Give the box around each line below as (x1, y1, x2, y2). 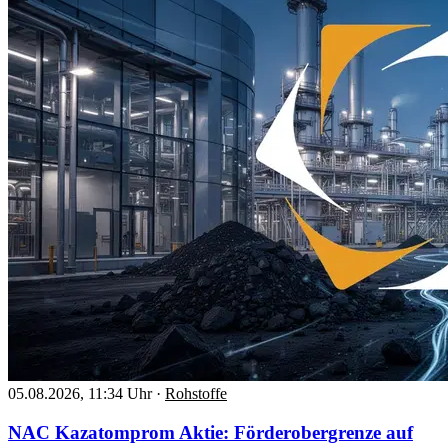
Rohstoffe (165, 384, 227, 402)
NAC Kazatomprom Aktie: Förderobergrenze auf (8, 421, 413, 443)
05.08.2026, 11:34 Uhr (8, 384, 152, 402)
